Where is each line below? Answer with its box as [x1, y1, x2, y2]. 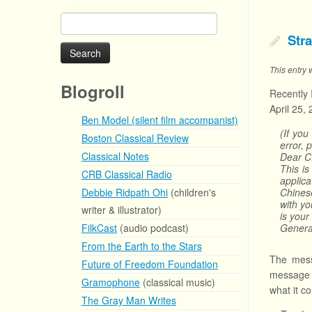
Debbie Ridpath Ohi [81, 185, 168, 199]
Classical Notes [81, 149, 149, 163]
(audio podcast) [117, 221, 189, 235]
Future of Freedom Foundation [81, 257, 218, 271]
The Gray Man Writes [81, 293, 176, 307]
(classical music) [140, 275, 215, 289]
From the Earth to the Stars [81, 239, 202, 253]
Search [60, 13, 91, 26]
